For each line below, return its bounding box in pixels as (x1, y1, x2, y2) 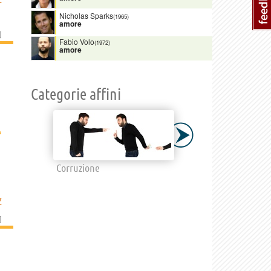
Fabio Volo (59, 36, 94, 47)
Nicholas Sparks (59, 10, 113, 21)
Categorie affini (31, 85, 121, 103)
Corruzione (56, 161, 100, 174)
